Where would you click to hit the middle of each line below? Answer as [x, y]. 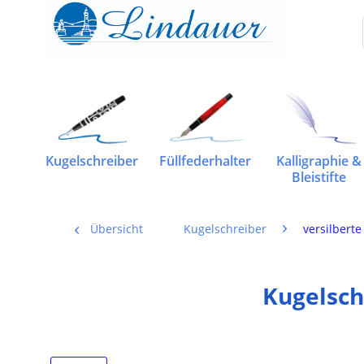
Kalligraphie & [318, 161]
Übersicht [117, 229]
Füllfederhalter [205, 161]
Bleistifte [318, 177]
